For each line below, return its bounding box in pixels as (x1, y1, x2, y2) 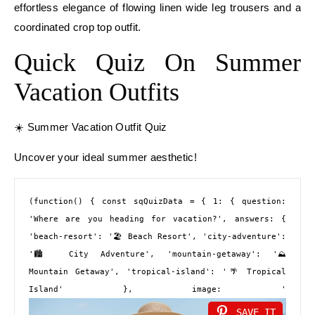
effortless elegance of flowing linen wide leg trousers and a (14, 1, 301, 13)
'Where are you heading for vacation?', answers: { (29, 214, 286, 224)
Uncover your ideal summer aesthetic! (14, 151, 197, 163)
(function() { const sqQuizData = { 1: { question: (29, 197, 286, 206)
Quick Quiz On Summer (14, 49, 301, 77)
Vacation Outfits (14, 78, 179, 106)
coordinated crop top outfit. (14, 21, 141, 33)
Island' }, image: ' (29, 285, 286, 294)
